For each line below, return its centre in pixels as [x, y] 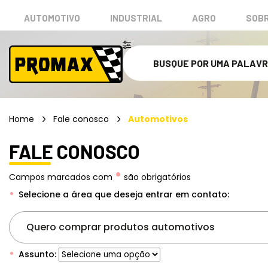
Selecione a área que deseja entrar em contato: [123, 194]
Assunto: [36, 254]
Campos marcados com [62, 177]
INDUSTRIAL [136, 18]
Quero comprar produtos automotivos [121, 227]
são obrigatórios [156, 177]
